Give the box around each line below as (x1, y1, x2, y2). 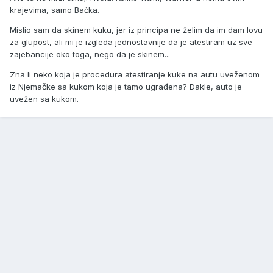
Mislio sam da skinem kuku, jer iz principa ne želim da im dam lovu (10, 25, 263, 35)
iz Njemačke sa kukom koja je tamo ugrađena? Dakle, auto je (10, 82, 242, 92)
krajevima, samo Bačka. (10, 5, 99, 15)
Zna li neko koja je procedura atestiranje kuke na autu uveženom (10, 69, 260, 80)
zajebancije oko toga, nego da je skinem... (10, 49, 170, 60)
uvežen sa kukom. (10, 94, 79, 104)
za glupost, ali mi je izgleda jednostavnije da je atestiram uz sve (10, 37, 252, 48)
